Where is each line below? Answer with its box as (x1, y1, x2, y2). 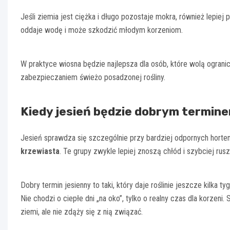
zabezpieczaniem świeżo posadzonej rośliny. (21, 72, 165, 83)
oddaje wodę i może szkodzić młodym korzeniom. (21, 25, 183, 35)
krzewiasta (21, 146, 60, 157)
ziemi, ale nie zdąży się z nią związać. (21, 207, 143, 217)
